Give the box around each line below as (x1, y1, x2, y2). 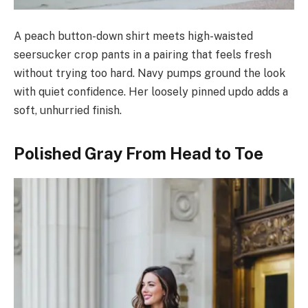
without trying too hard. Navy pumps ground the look (14, 66, 285, 80)
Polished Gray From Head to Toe (14, 144, 263, 164)
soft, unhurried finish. (14, 103, 122, 117)
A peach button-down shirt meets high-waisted (14, 29, 253, 43)
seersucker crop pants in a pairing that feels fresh (14, 47, 272, 61)
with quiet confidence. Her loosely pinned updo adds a (14, 85, 288, 98)
